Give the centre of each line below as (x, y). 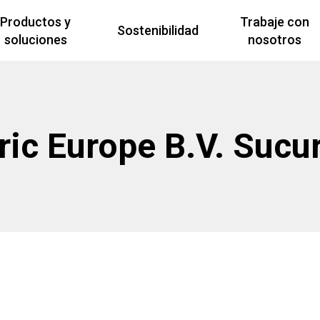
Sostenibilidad (157, 30)
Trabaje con (275, 21)
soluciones (35, 39)
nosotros (275, 39)
